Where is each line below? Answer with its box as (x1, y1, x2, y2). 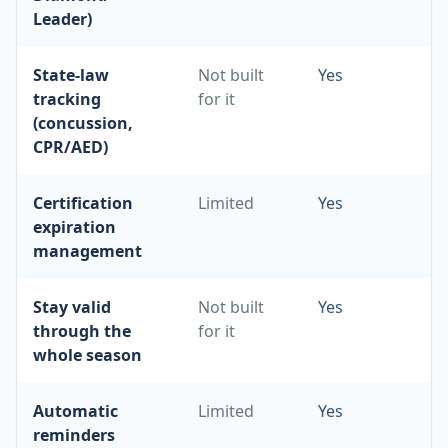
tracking (33, 88, 101, 110)
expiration (33, 216, 116, 238)
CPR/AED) (33, 136, 108, 158)
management (33, 240, 142, 262)
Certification (33, 192, 133, 214)
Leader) (33, 8, 92, 30)
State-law (33, 64, 109, 86)
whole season (33, 344, 142, 366)
